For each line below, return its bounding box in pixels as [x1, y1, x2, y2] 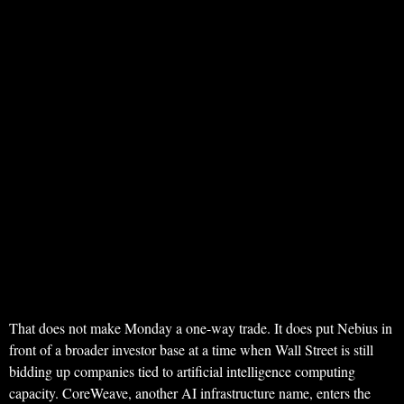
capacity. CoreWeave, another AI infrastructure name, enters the [9, 383, 371, 402]
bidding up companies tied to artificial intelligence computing [9, 362, 355, 381]
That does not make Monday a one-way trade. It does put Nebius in [9, 318, 392, 337]
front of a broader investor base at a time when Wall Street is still [9, 340, 373, 359]
